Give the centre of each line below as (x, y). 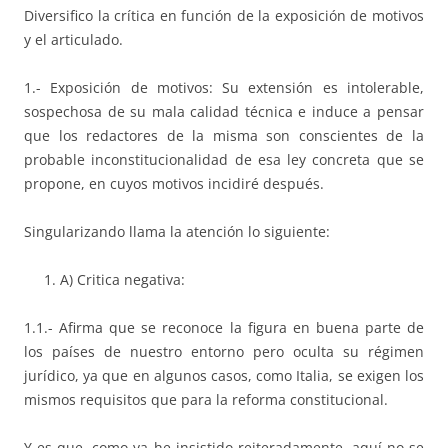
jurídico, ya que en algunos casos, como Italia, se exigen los (224, 375)
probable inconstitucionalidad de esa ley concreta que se (224, 159)
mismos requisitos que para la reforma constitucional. (206, 399)
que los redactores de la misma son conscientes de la (224, 135)
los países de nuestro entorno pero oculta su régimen (224, 351)
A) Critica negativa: (122, 279)
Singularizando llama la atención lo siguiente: (177, 231)
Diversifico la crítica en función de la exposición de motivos (224, 15)
